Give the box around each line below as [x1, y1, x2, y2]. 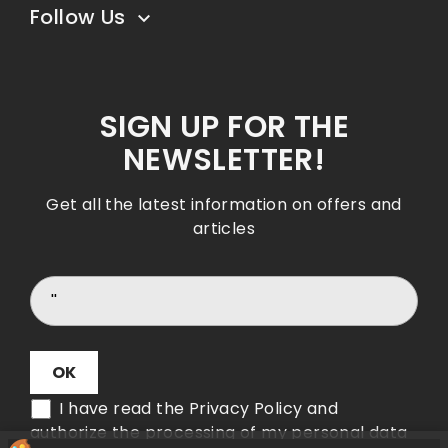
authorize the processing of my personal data [30, 421, 408, 444]
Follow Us [30, 3, 131, 31]
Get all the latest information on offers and [46, 193, 402, 216]
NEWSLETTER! [122, 139, 326, 181]
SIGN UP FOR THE [99, 106, 349, 148]
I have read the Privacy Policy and [55, 397, 338, 420]
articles [192, 217, 256, 240]
